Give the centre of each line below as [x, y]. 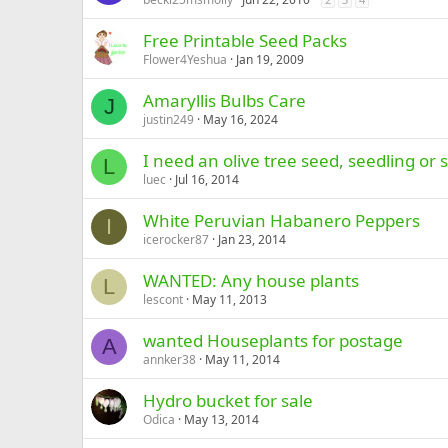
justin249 [168, 119]
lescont [163, 299]
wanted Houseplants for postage [273, 340]
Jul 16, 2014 [207, 179]
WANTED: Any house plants [251, 280]
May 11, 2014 [242, 359]
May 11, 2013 [229, 299]
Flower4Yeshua [185, 59]
